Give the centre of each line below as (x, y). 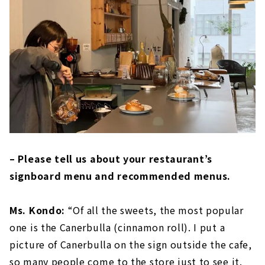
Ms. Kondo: (37, 210)
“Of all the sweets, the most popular (154, 210)
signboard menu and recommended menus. (120, 175)
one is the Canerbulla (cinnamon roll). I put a (117, 227)
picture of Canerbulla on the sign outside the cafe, (131, 244)
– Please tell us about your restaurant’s (111, 158)
